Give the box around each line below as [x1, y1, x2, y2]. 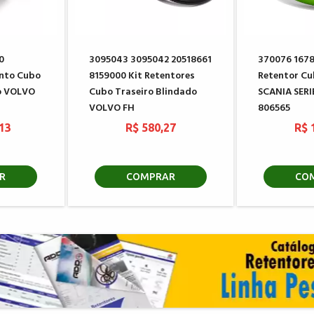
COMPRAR [125, 170, 175, 182]
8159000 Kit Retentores [88, 67, 195, 84]
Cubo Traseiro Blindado [88, 83, 197, 100]
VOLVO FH [88, 100, 135, 116]
